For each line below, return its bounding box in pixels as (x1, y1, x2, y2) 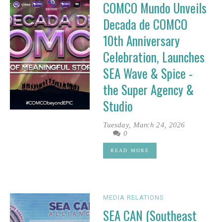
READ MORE (111, 148, 149, 154)
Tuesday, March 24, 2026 (103, 121, 185, 129)
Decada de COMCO (103, 15, 188, 34)
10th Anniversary (103, 31, 180, 50)
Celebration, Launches (103, 48, 205, 66)
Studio (103, 97, 133, 115)
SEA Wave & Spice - (103, 64, 193, 83)
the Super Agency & (103, 80, 194, 99)
